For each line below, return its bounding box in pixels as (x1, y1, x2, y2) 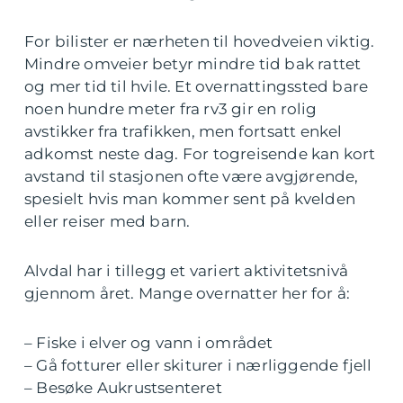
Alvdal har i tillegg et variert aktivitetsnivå (24, 262, 349, 280)
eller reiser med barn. (24, 212, 191, 230)
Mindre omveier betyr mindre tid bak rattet (24, 55, 362, 73)
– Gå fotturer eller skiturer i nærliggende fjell (24, 356, 372, 374)
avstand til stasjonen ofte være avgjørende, (24, 167, 359, 185)
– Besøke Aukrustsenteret (24, 379, 222, 397)
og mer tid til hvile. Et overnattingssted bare (24, 77, 369, 95)
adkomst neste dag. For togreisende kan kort (24, 145, 376, 163)
